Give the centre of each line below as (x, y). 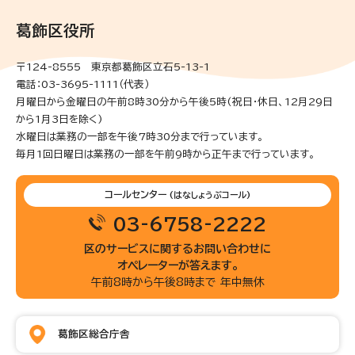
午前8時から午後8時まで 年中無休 (177, 282)
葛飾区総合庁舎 (94, 334)
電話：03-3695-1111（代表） (82, 84)
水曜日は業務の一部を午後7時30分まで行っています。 (140, 136)
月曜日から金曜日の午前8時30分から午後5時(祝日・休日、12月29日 (174, 101)
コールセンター (136, 194)
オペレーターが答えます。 (177, 265)
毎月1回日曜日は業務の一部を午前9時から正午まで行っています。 (166, 154)
